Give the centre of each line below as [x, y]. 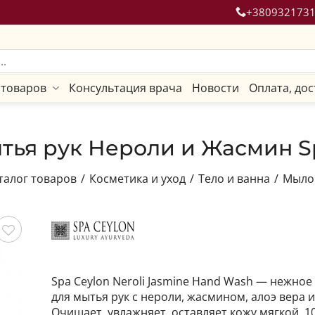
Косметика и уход [137, 179]
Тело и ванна [234, 179]
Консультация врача [126, 88]
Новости [216, 88]
